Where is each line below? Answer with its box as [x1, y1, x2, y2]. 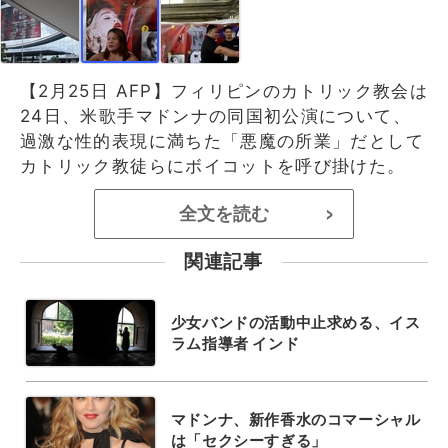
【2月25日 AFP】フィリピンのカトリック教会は [20, 80, 428, 101]
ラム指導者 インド [170, 333, 300, 353]
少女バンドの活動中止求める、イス [170, 312, 421, 332]
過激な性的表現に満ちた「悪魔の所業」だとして [20, 130, 424, 151]
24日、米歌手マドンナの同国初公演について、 [20, 105, 411, 126]
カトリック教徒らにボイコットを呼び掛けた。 [20, 155, 406, 176]
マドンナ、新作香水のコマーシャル [170, 409, 421, 429]
